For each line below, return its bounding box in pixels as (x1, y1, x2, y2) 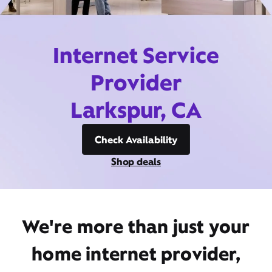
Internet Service (53, 41, 219, 70)
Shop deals (111, 155, 161, 168)
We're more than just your (22, 214, 250, 239)
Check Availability (95, 133, 177, 146)
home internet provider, (32, 242, 240, 266)
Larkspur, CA (70, 95, 202, 124)
